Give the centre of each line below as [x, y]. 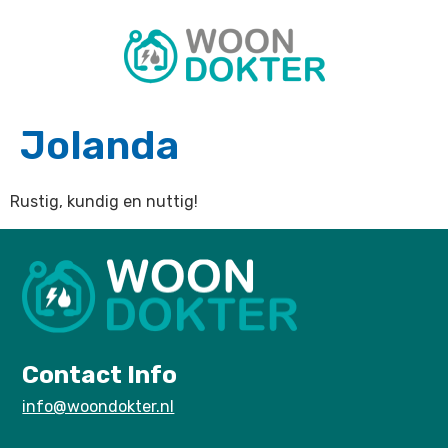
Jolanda [99, 145]
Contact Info [100, 375]
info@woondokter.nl [98, 407]
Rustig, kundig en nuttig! [104, 201]
